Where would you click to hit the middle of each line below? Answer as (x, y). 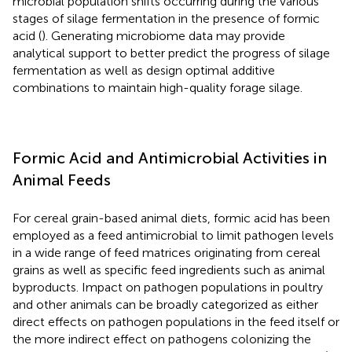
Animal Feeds (62, 180)
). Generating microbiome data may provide (163, 35)
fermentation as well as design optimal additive (144, 70)
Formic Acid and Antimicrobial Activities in (170, 158)
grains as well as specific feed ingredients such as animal (169, 269)
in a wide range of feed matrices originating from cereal (167, 252)
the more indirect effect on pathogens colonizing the (162, 339)
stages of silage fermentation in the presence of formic (166, 18)
